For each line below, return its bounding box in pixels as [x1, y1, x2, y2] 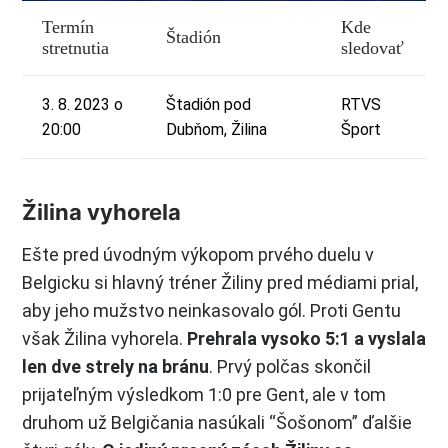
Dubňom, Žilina [166, 120, 267, 139]
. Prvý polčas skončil [209, 356, 371, 377]
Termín [42, 17, 94, 37]
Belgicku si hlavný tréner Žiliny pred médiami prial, [22, 272, 418, 293]
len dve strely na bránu [22, 356, 209, 377]
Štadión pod [166, 95, 251, 114]
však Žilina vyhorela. [22, 328, 187, 349]
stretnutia [42, 38, 109, 58]
